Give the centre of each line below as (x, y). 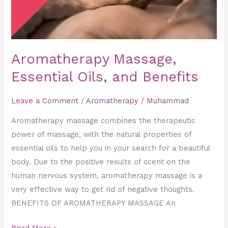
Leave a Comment (45, 101)
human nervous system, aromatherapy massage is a (107, 176)
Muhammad (168, 101)
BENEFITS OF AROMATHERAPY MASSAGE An (94, 203)
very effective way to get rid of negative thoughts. (103, 190)
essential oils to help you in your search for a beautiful (111, 148)
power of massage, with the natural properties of (102, 135)
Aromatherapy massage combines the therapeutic (104, 121)
